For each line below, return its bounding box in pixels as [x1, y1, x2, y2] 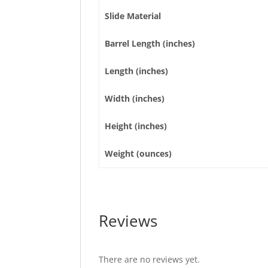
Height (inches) [104, 120, 167, 132]
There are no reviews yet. [99, 254, 200, 265]
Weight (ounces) [104, 148, 172, 159]
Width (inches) [104, 93, 165, 104]
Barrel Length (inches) [104, 38, 195, 49]
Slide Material [104, 10, 161, 22]
